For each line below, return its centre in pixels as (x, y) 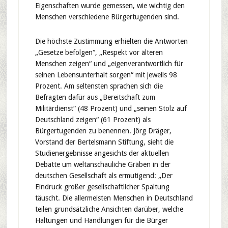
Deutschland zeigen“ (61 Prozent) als (93, 120)
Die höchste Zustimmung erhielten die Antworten (111, 41)
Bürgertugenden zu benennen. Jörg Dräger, (103, 131)
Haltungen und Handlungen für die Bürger (101, 220)
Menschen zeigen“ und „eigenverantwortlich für (109, 64)
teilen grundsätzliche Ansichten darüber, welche (109, 209)
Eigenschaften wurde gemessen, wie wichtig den (110, 6)
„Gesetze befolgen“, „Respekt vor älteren (99, 52)
